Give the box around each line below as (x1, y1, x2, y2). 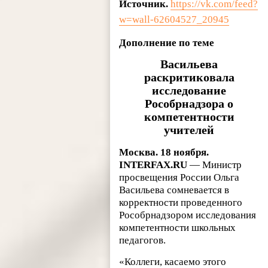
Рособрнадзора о (145, 97, 234, 111)
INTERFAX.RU (119, 159, 188, 171)
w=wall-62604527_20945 (119, 14, 230, 26)
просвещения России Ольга (119, 172, 240, 184)
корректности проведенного (119, 197, 243, 209)
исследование (152, 84, 227, 98)
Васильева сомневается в (119, 184, 230, 196)
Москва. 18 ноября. (119, 147, 209, 159)
